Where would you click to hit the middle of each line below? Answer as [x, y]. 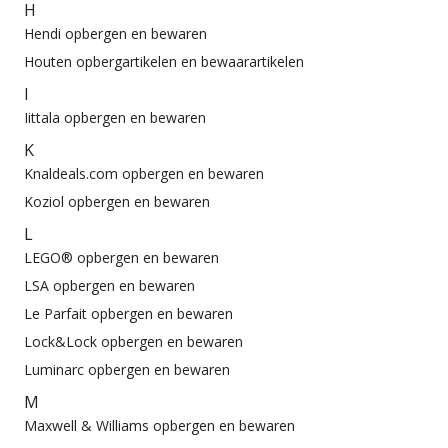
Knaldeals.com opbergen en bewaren [144, 174]
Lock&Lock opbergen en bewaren [133, 342]
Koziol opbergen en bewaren [117, 202]
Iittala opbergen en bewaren [115, 118]
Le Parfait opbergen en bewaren [128, 314]
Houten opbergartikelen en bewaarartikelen [164, 62]
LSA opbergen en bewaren [109, 286]
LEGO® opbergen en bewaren [121, 258]
